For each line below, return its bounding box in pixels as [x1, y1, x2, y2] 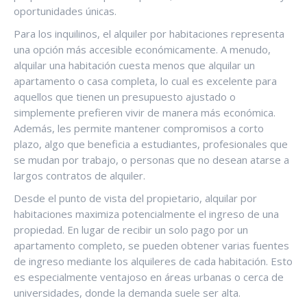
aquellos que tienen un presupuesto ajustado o [14, 89, 236, 103]
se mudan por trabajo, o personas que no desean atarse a [14, 152, 289, 167]
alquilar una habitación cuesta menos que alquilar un [14, 58, 255, 72]
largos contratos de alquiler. [14, 168, 145, 182]
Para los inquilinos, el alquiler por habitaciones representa [14, 26, 284, 40]
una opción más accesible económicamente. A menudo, [14, 42, 271, 56]
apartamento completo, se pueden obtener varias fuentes [14, 238, 289, 252]
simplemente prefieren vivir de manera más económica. [14, 105, 275, 119]
